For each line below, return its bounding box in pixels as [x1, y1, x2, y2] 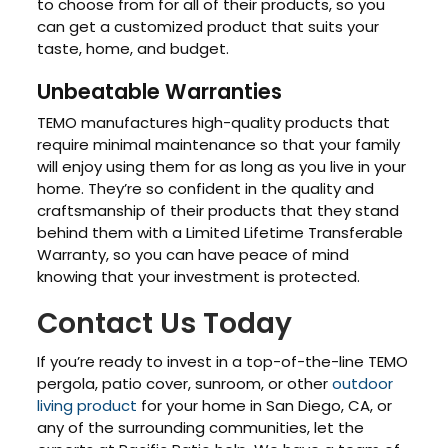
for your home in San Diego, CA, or [137, 395, 393, 417]
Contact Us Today [37, 304, 293, 344]
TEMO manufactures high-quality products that [37, 111, 391, 133]
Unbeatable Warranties [37, 76, 283, 106]
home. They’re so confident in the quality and [37, 177, 375, 199]
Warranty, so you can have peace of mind [37, 243, 350, 265]
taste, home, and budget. [37, 38, 230, 60]
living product [37, 395, 138, 417]
